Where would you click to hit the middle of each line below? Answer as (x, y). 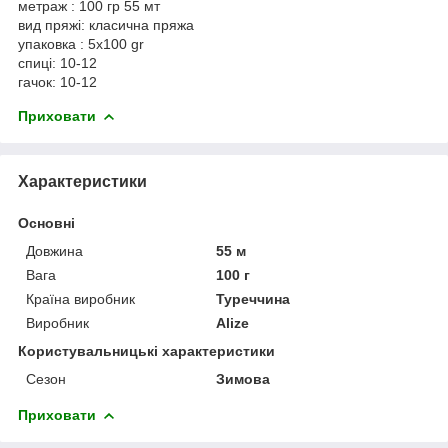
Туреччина (253, 298)
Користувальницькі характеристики (146, 350)
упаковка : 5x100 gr (83, 43)
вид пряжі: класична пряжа (108, 24)
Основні (46, 222)
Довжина (54, 250)
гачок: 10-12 (57, 81)
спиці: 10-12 (59, 62)
